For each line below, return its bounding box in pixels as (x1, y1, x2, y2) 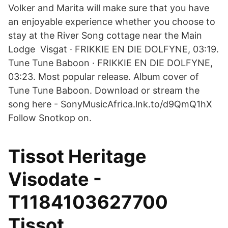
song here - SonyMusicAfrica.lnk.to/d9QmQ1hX (8, 99, 212, 109)
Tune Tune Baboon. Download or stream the (8, 85, 199, 96)
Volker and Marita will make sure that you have (8, 3, 209, 13)
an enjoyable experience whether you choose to (8, 16, 215, 27)
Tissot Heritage (8, 145, 147, 167)
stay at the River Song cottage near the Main (8, 30, 202, 41)
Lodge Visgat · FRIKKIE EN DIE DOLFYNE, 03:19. (8, 44, 219, 54)
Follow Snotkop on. (8, 112, 92, 123)
